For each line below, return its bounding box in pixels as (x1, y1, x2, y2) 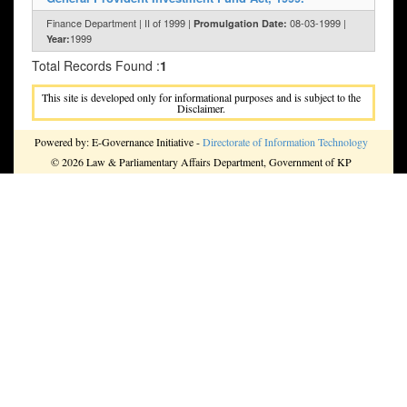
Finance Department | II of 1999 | (46, 15, 194, 31)
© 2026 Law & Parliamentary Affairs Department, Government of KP (51, 154, 352, 170)
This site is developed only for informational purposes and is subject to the (42, 90, 361, 105)
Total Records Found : (32, 56, 160, 75)
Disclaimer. (177, 101, 225, 116)
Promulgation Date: (194, 16, 287, 31)
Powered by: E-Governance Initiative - (35, 134, 203, 150)
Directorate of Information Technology (203, 134, 368, 150)
